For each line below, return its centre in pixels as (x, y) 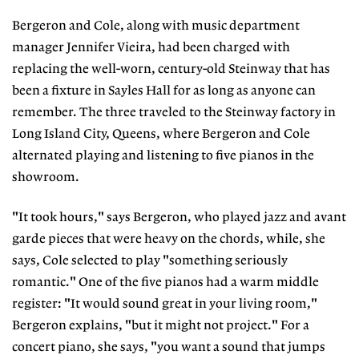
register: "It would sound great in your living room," (165, 305)
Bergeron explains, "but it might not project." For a (161, 326)
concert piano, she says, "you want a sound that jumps (169, 348)
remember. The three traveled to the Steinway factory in (174, 112)
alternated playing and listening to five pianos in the (163, 155)
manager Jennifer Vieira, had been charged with (151, 47)
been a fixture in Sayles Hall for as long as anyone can (164, 91)
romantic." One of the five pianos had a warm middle (165, 283)
